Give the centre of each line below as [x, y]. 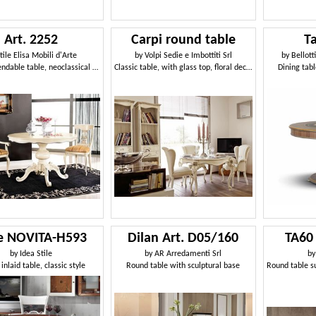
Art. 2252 [31, 40]
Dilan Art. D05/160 [183, 239]
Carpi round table [183, 40]
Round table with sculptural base [183, 266]
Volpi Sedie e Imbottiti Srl [188, 55]
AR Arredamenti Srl [188, 254]
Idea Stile [36, 254]
